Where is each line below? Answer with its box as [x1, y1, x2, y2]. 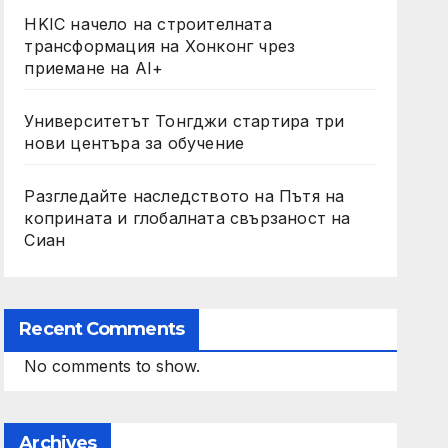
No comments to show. [24, 355, 201, 376]
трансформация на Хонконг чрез [24, 35, 296, 56]
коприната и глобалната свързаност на [24, 207, 351, 228]
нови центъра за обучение [24, 132, 245, 153]
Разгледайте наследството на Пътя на [24, 185, 345, 206]
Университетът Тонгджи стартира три [24, 110, 345, 131]
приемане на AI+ [24, 57, 164, 78]
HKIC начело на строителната [24, 13, 272, 34]
